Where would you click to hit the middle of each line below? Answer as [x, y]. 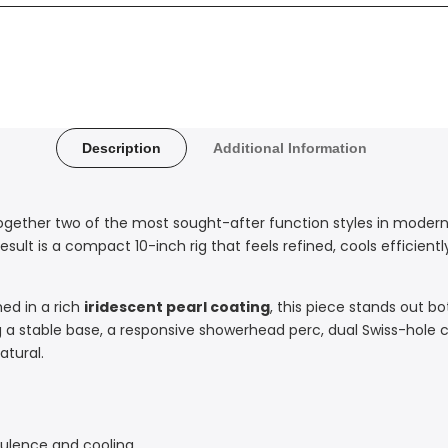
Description [121, 147]
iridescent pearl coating [177, 306]
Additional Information [289, 147]
